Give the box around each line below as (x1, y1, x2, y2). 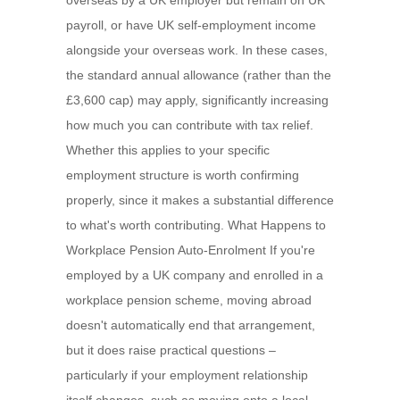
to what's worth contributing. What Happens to (66, 218, 326, 232)
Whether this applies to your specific (66, 143, 270, 157)
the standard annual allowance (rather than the (66, 68, 331, 82)
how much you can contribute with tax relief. (66, 118, 313, 132)
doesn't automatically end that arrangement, (66, 318, 315, 332)
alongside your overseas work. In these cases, (66, 43, 328, 57)
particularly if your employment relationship (66, 368, 308, 382)
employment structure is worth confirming (66, 168, 299, 182)
